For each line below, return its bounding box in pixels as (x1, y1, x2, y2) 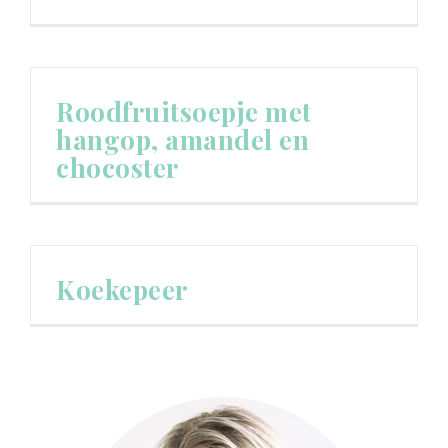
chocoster (56, 150, 179, 185)
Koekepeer (56, 272, 188, 307)
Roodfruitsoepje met (56, 94, 312, 129)
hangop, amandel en (56, 122, 309, 157)
